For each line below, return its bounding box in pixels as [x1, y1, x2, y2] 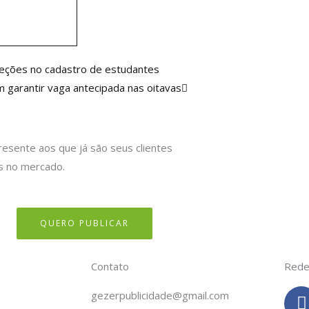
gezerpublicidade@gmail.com [91, 288, 229, 302]
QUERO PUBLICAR [39, 217, 129, 229]
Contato [91, 259, 129, 273]
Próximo [187, 61, 227, 75]
